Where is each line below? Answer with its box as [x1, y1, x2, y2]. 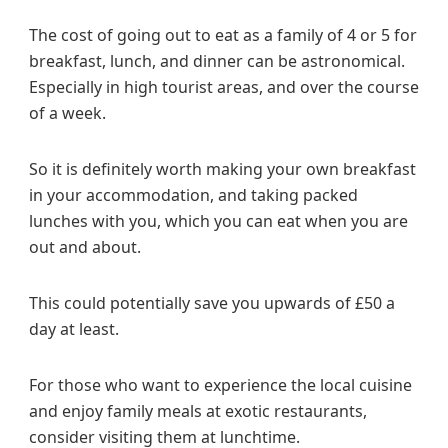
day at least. [29, 317, 119, 340]
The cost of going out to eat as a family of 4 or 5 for [29, 23, 417, 46]
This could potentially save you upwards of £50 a [29, 291, 395, 314]
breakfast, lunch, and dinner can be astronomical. [29, 49, 405, 72]
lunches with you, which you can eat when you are [29, 209, 408, 232]
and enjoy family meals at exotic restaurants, [29, 399, 367, 422]
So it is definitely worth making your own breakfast [29, 157, 416, 180]
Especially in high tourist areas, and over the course [29, 75, 419, 98]
